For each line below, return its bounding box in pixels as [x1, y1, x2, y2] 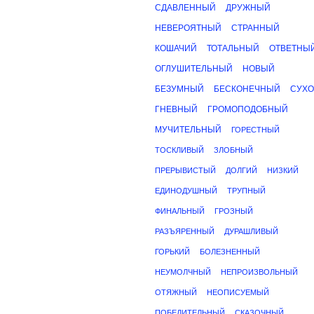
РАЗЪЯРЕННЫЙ [155, 227, 214, 235]
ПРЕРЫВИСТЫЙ [155, 166, 216, 175]
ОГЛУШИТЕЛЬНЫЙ [155, 64, 233, 74]
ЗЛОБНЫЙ [214, 146, 253, 154]
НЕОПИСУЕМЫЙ [207, 288, 269, 296]
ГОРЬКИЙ [155, 247, 190, 256]
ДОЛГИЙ [226, 166, 257, 175]
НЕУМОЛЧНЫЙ [155, 268, 211, 276]
